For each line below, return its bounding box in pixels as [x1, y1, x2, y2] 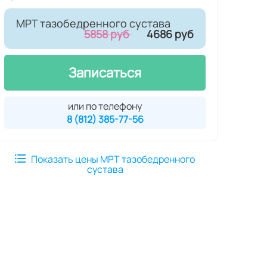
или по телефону [68, 99, 142, 113]
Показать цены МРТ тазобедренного [30, 152, 195, 166]
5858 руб [84, 26, 132, 41]
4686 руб [147, 26, 194, 41]
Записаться [69, 63, 141, 82]
